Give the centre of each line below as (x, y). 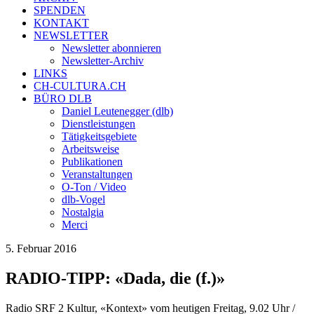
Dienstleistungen (98, 124)
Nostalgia (83, 212)
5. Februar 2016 (41, 248)
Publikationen (92, 162)
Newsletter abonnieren (111, 48)
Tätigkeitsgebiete (99, 136)
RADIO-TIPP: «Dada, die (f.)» (115, 278)
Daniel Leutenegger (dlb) (117, 111)
